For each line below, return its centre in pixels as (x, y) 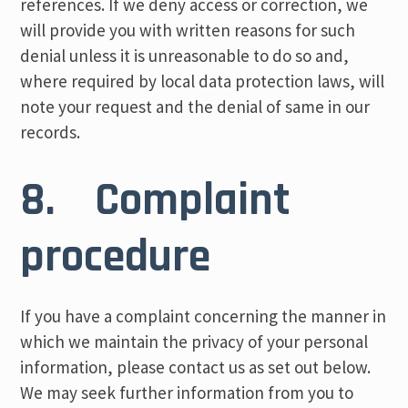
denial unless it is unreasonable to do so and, (185, 56)
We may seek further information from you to (187, 393)
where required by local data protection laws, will (203, 81)
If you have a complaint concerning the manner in (204, 316)
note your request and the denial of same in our (195, 107)
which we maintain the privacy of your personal (194, 342)
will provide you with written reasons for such (188, 30)
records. (51, 132)
